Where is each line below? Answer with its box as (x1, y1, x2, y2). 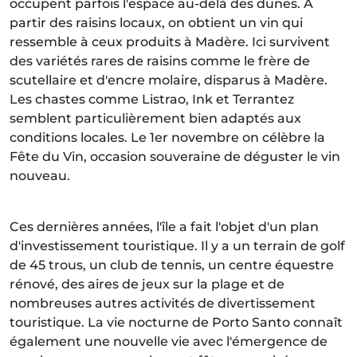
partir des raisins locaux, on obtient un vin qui (10, 14, 303, 30)
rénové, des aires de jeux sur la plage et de (10, 276, 284, 292)
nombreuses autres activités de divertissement (10, 295, 316, 311)
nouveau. (10, 167, 70, 183)
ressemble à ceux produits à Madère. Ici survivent (10, 33, 330, 49)
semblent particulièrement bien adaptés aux (10, 110, 301, 126)
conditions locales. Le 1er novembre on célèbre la (10, 129, 325, 145)
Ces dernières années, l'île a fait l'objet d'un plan (10, 218, 319, 234)
